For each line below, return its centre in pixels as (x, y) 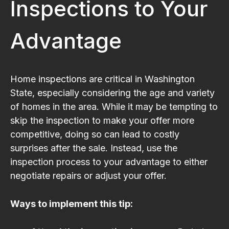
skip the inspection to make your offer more (102, 120)
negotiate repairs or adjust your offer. (88, 175)
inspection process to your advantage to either (109, 162)
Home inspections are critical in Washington (102, 79)
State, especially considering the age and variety (112, 93)
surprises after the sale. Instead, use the (94, 148)
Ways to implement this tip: (72, 203)
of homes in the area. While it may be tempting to (114, 106)
